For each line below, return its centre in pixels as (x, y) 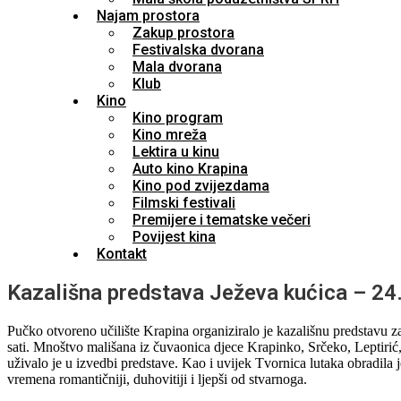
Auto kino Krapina (190, 169)
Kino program (178, 118)
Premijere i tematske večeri (222, 220)
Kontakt (122, 254)
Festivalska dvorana (198, 50)
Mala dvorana (177, 67)
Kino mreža (170, 135)
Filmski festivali (184, 203)
